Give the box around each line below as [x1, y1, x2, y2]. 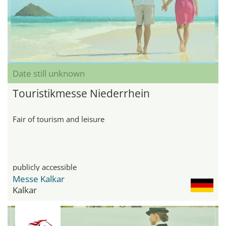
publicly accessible [13, 162, 77, 173]
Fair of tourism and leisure [13, 114, 104, 125]
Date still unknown [13, 68, 85, 80]
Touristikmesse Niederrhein [13, 86, 150, 101]
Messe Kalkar [13, 173, 65, 185]
